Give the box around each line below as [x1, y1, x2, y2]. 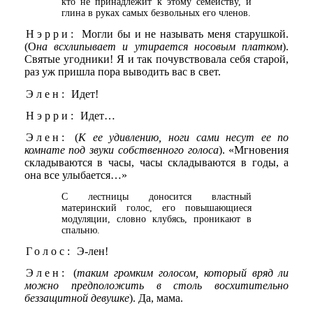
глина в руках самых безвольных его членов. [61, 7, 251, 18]
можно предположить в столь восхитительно [24, 279, 289, 292]
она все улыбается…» [24, 169, 127, 182]
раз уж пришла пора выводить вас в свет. [24, 66, 221, 78]
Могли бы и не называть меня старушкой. [77, 28, 289, 41]
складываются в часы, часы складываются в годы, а [24, 156, 289, 169]
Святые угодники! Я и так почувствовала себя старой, [24, 53, 289, 66]
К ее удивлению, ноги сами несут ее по [78, 131, 289, 144]
